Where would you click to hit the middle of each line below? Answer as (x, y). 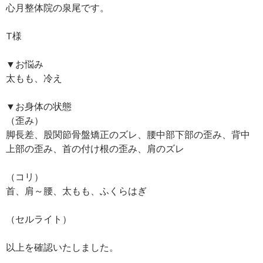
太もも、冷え (34, 78)
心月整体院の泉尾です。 (58, 8)
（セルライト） (39, 219)
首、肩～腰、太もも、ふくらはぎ (76, 191)
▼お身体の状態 (39, 106)
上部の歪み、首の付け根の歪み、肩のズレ (95, 149)
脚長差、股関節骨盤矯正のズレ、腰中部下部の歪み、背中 (128, 134)
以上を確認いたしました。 (62, 247)
